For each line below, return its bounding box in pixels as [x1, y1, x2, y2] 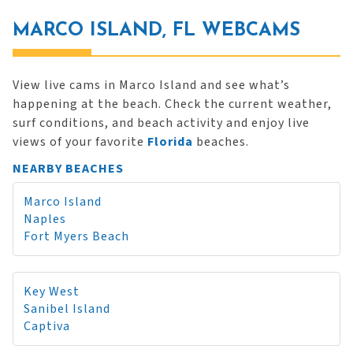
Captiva [24, 318, 70, 335]
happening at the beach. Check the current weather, [13, 95, 332, 113]
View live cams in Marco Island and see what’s [13, 76, 290, 94]
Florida [147, 133, 193, 150]
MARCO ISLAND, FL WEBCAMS [13, 21, 300, 40]
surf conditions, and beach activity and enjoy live [13, 114, 310, 132]
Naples [24, 210, 66, 228]
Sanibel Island [24, 300, 110, 318]
